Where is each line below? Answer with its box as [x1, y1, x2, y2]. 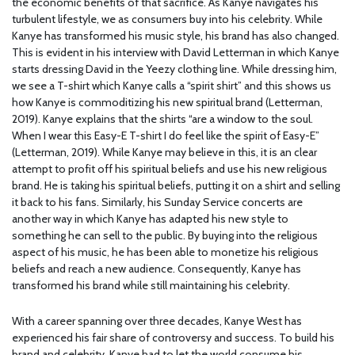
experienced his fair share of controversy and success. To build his [12, 330, 334, 345]
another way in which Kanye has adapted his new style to [12, 212, 288, 227]
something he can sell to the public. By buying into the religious [12, 228, 318, 243]
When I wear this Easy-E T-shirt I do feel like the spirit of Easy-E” [12, 128, 319, 143]
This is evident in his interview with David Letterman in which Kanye [12, 45, 339, 60]
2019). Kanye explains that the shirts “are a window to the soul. [12, 112, 313, 127]
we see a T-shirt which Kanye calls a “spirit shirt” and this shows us [12, 78, 331, 94]
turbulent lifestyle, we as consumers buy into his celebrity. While [12, 12, 323, 27]
